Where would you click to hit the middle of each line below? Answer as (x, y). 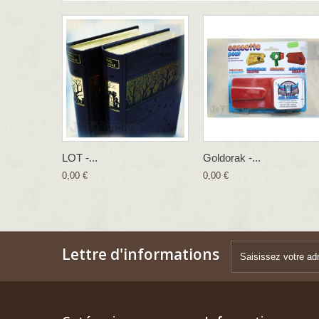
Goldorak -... (232, 157)
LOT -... (80, 157)
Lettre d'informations (141, 254)
